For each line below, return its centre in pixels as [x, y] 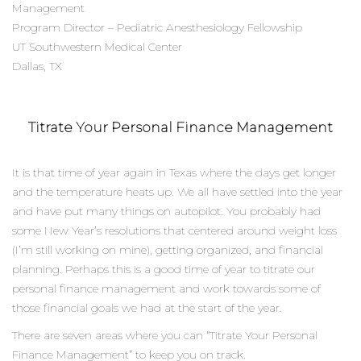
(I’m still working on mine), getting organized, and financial [168, 249]
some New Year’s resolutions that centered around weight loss [174, 230]
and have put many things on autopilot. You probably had [166, 211]
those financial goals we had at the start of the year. [147, 307]
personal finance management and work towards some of [166, 288]
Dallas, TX [37, 66]
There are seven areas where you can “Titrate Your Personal [165, 335]
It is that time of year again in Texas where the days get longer [174, 172]
